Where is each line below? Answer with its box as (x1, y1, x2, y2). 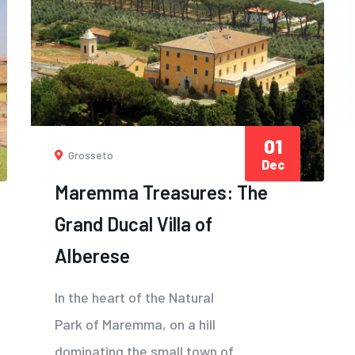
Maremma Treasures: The (55, 181, 268, 204)
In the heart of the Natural (55, 288, 214, 307)
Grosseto (66, 148, 113, 162)
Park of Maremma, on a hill (55, 315, 216, 334)
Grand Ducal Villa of (55, 212, 212, 236)
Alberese (55, 244, 130, 268)
